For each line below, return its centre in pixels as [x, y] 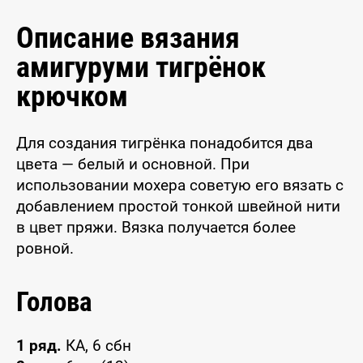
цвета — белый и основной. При [133, 164]
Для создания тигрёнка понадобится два [164, 143]
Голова [54, 301]
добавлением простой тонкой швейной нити [178, 206]
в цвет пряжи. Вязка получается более [156, 227]
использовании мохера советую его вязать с [180, 185]
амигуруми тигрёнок [141, 67]
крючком [72, 96]
